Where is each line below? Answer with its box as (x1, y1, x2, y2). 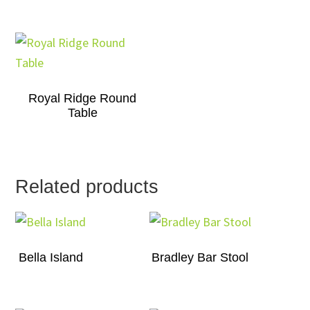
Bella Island (18, 250, 83, 265)
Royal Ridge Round (28, 91, 137, 105)
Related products (15, 176, 159, 198)
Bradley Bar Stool (152, 250, 249, 265)
